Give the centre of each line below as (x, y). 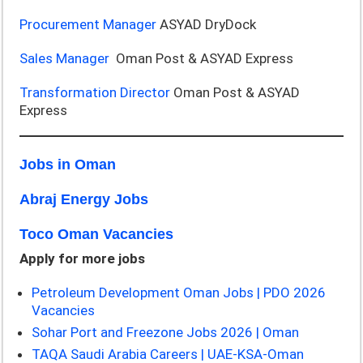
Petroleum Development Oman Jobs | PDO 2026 (179, 293)
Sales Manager (66, 58)
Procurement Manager (88, 24)
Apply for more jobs (83, 258)
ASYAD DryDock (207, 24)
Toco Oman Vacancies (97, 234)
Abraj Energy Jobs (84, 199)
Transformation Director (95, 92)
